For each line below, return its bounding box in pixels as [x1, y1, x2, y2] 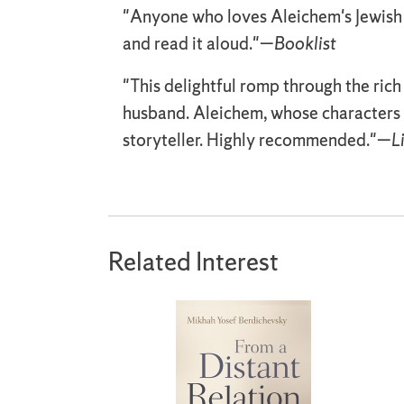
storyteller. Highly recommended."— [123, 128, 391, 152]
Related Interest [108, 243, 279, 279]
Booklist [274, 31, 336, 55]
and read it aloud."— [123, 31, 274, 55]
